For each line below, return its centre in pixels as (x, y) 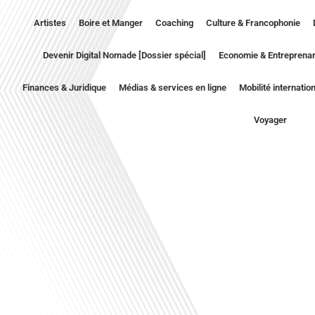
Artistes (50, 22)
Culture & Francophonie (253, 22)
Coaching (174, 22)
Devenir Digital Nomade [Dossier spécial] (124, 55)
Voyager (271, 120)
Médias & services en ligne (172, 87)
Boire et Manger (110, 22)
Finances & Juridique (64, 87)
